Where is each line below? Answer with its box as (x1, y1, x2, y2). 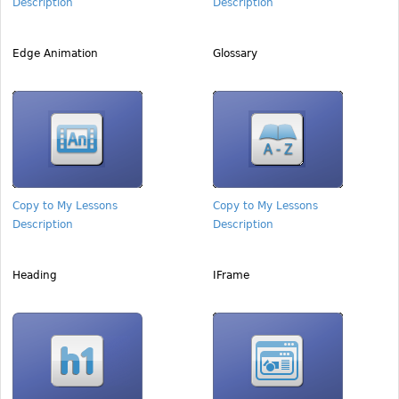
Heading (12, 269, 57, 281)
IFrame (213, 269, 249, 281)
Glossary (213, 47, 257, 60)
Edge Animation (12, 47, 98, 60)
